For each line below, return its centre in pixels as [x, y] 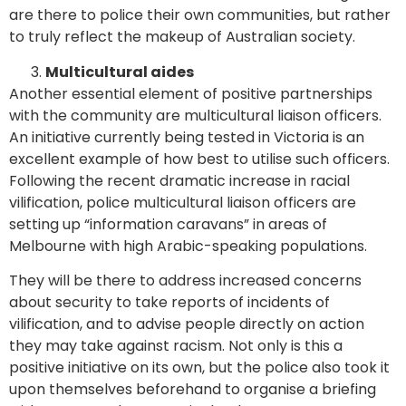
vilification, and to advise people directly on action [187, 324]
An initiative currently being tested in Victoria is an [187, 137]
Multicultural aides [120, 72]
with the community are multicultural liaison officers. [195, 115]
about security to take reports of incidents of [169, 302]
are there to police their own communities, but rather [200, 15]
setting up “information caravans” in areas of [168, 224]
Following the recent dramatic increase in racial [179, 180]
